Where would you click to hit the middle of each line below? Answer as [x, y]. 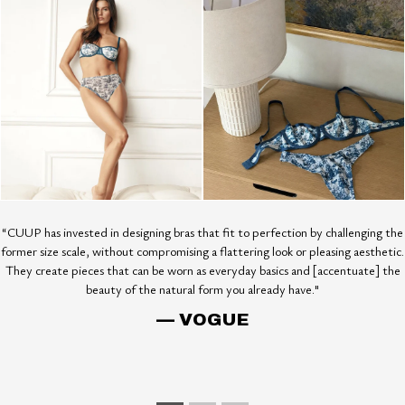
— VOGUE [202, 321]
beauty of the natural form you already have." [202, 289]
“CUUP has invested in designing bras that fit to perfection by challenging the [202, 232]
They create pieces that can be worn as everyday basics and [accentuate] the [202, 270]
